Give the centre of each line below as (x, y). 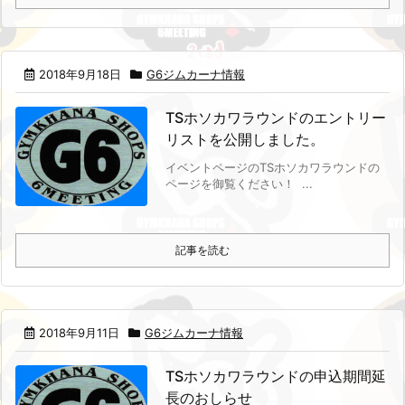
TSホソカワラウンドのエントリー (275, 117)
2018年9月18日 (80, 74)
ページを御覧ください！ (230, 183)
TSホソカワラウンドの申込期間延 (275, 377)
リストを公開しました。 (245, 139)
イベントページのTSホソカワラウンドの (272, 167)
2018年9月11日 (79, 333)
